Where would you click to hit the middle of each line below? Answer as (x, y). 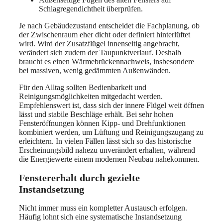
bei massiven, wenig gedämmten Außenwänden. (95, 71)
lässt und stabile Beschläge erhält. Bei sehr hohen (96, 114)
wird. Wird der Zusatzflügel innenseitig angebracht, (99, 44)
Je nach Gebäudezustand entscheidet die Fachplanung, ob (109, 26)
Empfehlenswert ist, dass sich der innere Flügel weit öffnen (111, 106)
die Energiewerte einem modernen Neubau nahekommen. (109, 159)
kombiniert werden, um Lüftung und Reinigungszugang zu (111, 132)
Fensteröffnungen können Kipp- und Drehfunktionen (102, 123)
